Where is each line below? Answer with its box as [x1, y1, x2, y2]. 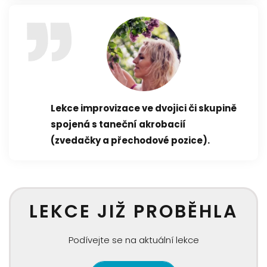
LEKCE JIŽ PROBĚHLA [29, 198, 238, 224]
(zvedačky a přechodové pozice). [51, 133, 210, 147]
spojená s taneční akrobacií [51, 117, 186, 131]
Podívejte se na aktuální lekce [68, 233, 199, 246]
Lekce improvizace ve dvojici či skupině [51, 101, 237, 114]
